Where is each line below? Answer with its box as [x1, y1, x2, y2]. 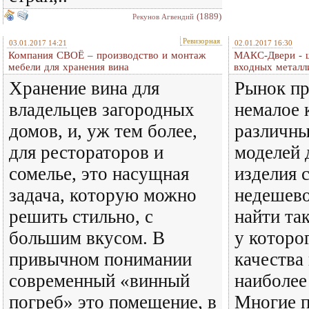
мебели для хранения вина [8, 61, 129, 72]
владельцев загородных [9, 99, 195, 120]
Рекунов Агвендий [132, 12, 194, 21]
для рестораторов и [9, 142, 163, 163]
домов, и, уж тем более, [9, 121, 197, 141]
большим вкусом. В [9, 228, 165, 248]
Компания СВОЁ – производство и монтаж [8, 50, 206, 61]
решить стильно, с [9, 206, 153, 227]
